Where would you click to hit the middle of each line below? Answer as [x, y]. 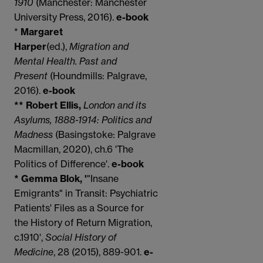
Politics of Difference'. [62, 164]
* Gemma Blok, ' [50, 179]
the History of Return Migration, [83, 223]
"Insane [103, 179]
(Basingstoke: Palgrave [105, 135]
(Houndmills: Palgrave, [98, 76]
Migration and [99, 47]
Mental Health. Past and [65, 61]
